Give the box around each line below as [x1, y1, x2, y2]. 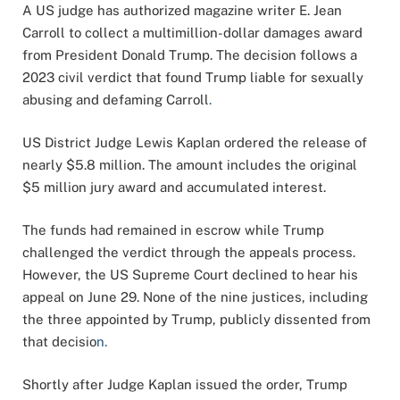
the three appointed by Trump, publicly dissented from [22, 312, 371, 328]
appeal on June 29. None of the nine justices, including [22, 289, 368, 305]
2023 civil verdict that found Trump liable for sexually [22, 70, 363, 85]
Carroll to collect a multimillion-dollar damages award [22, 25, 362, 40]
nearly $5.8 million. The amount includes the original [22, 157, 357, 173]
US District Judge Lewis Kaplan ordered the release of [22, 135, 367, 151]
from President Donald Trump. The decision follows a [22, 47, 357, 62]
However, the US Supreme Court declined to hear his [22, 267, 358, 283]
